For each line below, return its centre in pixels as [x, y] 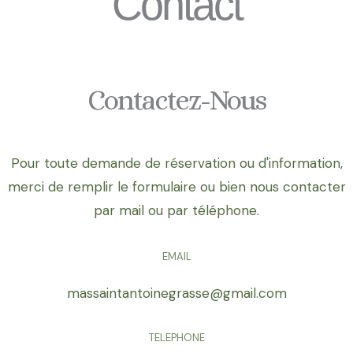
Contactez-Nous [176, 100]
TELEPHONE [176, 338]
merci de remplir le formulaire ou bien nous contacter [176, 187]
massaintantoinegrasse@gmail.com [176, 294]
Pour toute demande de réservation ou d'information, [176, 163]
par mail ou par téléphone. [176, 211]
